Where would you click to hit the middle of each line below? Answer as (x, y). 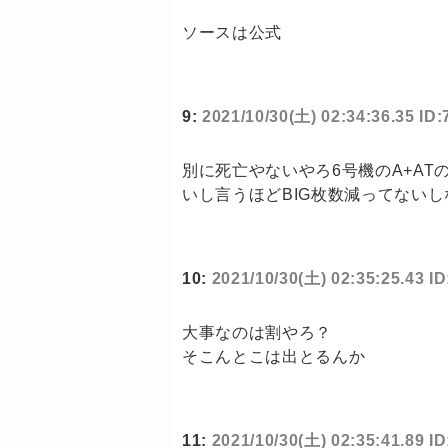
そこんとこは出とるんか (274, 357)
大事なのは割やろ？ (257, 333)
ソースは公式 (232, 33)
